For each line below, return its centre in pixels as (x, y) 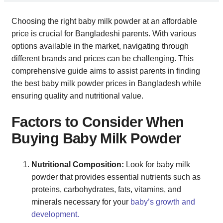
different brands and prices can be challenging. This (103, 58)
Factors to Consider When (98, 122)
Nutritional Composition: (79, 165)
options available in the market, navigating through (100, 46)
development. (55, 215)
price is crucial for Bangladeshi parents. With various (104, 33)
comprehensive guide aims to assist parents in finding (106, 71)
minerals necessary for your (81, 202)
